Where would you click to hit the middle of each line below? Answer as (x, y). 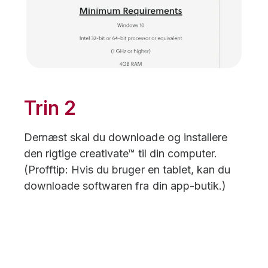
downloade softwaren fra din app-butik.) (125, 185)
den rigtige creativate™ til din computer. (121, 153)
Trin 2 (50, 108)
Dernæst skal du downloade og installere (126, 137)
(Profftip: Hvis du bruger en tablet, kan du (127, 169)
